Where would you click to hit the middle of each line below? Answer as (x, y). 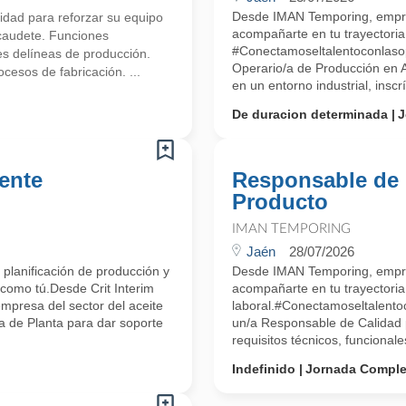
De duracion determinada (310, 114)
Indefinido (264, 369)
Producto (280, 202)
